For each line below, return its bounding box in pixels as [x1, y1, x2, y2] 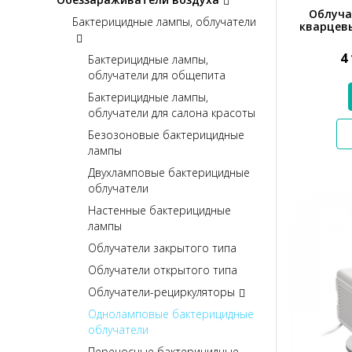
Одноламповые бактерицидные [88, 306, 254, 321]
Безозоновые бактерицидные [88, 126, 244, 142]
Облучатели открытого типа [88, 262, 237, 277]
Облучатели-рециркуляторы [88, 284, 235, 299]
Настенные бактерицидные [88, 202, 231, 218]
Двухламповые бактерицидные [88, 164, 250, 180]
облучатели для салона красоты [88, 104, 255, 120]
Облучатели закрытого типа [88, 240, 236, 255]
